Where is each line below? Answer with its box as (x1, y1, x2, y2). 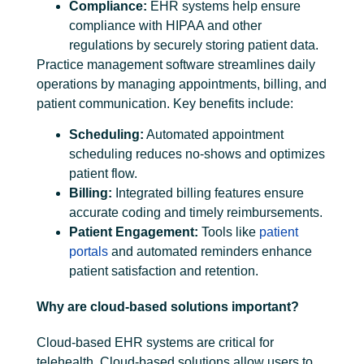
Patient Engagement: (69, 225, 198, 240)
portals (69, 245, 108, 259)
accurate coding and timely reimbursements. (69, 206, 323, 220)
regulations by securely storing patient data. (69, 37, 318, 52)
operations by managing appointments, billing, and (37, 76, 327, 91)
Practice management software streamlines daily (37, 57, 315, 71)
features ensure (211, 186, 304, 201)
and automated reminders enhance (108, 245, 312, 259)
